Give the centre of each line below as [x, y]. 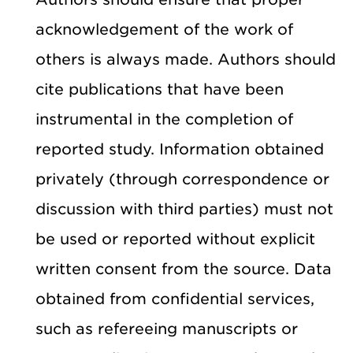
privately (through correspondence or [182, 179]
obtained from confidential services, [175, 299]
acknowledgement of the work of [164, 29]
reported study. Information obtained [180, 149]
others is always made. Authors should [186, 59]
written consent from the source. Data [184, 269]
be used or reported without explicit [175, 239]
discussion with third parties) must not [184, 209]
